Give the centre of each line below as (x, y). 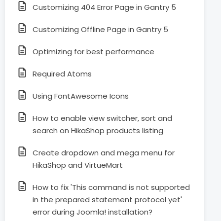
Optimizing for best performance (93, 52)
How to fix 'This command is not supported (111, 187)
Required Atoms (62, 74)
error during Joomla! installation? (92, 212)
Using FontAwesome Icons (81, 96)
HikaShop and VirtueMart (78, 165)
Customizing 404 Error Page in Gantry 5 (104, 7)
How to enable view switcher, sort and (102, 118)
